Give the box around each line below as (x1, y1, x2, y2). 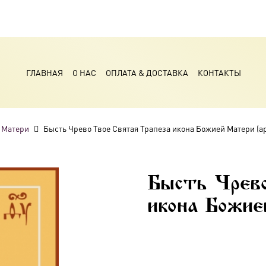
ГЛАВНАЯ (26, 67, 63, 78)
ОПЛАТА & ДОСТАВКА (105, 67, 188, 78)
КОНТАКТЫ (197, 67, 241, 78)
